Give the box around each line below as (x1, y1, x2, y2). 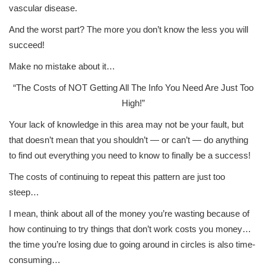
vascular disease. (9, 3, 77, 13)
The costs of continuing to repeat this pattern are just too (9, 172, 225, 182)
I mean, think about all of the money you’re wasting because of (9, 208, 249, 218)
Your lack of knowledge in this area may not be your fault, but (9, 119, 243, 129)
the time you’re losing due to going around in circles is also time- (9, 239, 255, 249)
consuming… (9, 255, 61, 265)
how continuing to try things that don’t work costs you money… (9, 224, 251, 234)
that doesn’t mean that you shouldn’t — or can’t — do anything (9, 135, 248, 145)
